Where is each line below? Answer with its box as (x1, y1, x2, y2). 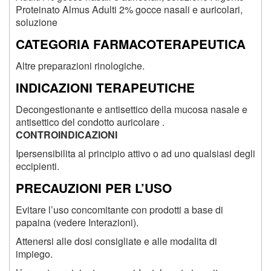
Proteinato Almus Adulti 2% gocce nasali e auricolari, (16, 2, 243, 17)
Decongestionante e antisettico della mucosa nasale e (16, 102, 247, 117)
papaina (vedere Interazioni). (16, 215, 139, 229)
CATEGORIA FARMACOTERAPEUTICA (16, 35, 246, 53)
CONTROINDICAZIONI (16, 128, 117, 142)
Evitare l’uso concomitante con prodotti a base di (16, 202, 223, 217)
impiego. (16, 246, 53, 261)
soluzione (16, 15, 57, 30)
